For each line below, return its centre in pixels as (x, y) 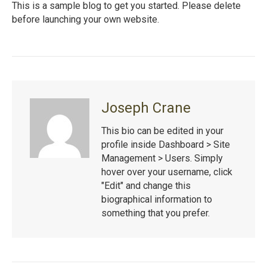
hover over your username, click (167, 172)
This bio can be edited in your (162, 131)
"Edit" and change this (146, 185)
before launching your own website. (86, 19)
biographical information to (157, 199)
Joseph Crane (146, 108)
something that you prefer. (156, 213)
